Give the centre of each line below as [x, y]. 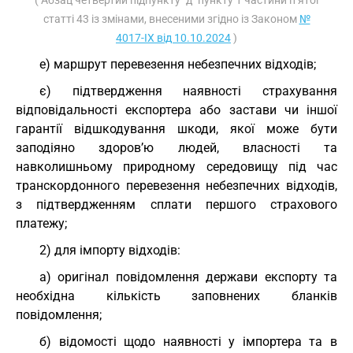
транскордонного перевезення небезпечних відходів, [176, 186]
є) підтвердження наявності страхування [188, 91]
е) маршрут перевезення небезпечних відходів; [178, 64]
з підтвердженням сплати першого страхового [176, 204]
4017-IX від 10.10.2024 [173, 38]
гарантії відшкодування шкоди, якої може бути [176, 129]
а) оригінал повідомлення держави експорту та [188, 277]
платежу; [41, 223]
